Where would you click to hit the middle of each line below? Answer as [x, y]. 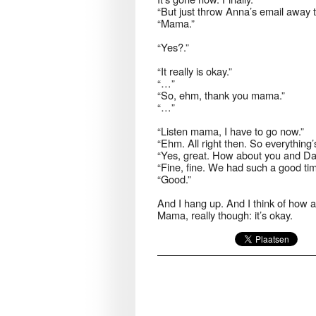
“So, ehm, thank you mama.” [221, 95]
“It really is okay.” [195, 71]
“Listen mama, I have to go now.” [231, 131]
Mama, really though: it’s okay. [225, 215]
